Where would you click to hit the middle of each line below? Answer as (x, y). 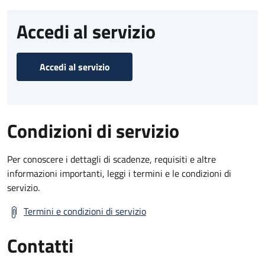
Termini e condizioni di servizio (85, 211)
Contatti (40, 245)
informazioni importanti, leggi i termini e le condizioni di (119, 173)
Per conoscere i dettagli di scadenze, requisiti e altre (112, 159)
